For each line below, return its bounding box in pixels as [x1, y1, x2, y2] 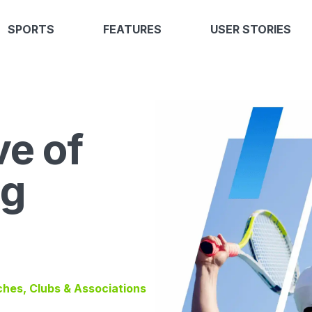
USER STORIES [210, 22, 291, 36]
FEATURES [103, 22, 162, 36]
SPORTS [8, 22, 54, 36]
